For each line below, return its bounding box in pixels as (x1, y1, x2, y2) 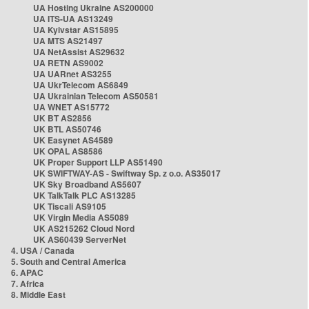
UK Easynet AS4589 (33, 134, 113, 146)
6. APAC (11, 266, 43, 279)
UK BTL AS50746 (33, 123, 101, 135)
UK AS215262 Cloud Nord (33, 222, 134, 235)
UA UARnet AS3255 (33, 68, 112, 80)
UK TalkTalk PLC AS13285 (33, 189, 136, 201)
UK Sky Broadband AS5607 (33, 178, 141, 190)
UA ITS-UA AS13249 (33, 12, 113, 25)
